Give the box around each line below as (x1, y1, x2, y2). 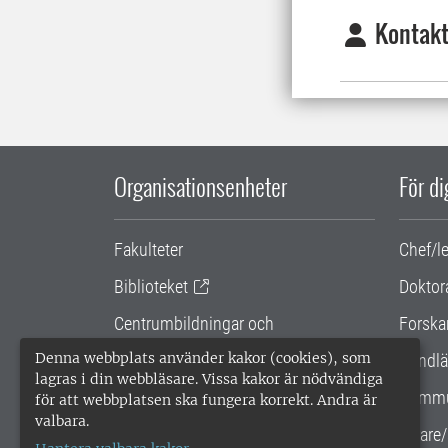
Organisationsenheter (114, 168, 287, 205)
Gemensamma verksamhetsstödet (114, 377, 353, 399)
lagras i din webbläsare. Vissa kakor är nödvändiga (35, 370, 383, 388)
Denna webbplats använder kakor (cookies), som (35, 349, 371, 367)
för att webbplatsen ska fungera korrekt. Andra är (35, 391, 377, 409)
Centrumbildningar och (114, 313, 274, 335)
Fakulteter (114, 239, 183, 261)
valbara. (35, 412, 89, 430)
